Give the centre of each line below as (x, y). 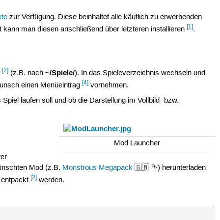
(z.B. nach (27, 73)
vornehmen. (109, 85)
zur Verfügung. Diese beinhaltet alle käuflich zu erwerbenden (105, 17)
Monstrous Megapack (98, 168)
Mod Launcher (137, 144)
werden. (51, 180)
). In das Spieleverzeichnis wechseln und (140, 73)
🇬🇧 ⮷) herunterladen (169, 168)
